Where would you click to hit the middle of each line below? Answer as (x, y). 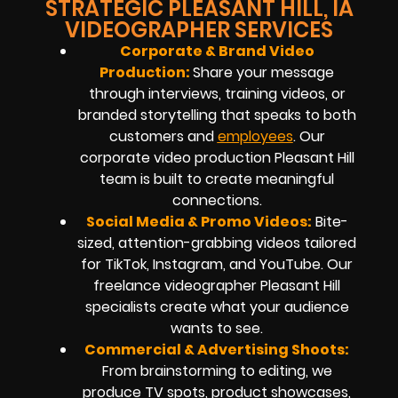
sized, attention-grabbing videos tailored (217, 243)
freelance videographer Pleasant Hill (217, 285)
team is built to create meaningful (217, 179)
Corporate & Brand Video (217, 51)
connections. (217, 200)
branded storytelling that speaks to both (217, 115)
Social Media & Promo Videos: (199, 221)
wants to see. (217, 328)
